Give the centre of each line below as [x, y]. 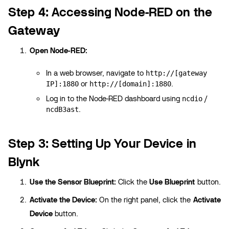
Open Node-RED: [59, 50]
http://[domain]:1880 [131, 84]
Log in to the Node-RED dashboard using [114, 98]
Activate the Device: [64, 200]
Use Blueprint [172, 182]
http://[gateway [177, 73]
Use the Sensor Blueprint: [73, 182]
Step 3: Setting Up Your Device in [102, 143]
